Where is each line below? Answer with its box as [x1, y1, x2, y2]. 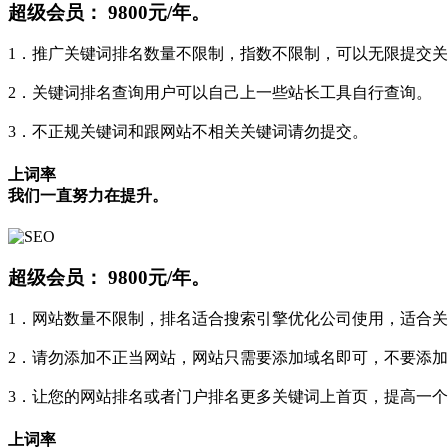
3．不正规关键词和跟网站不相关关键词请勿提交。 [8, 123, 368, 141]
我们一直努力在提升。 [8, 186, 168, 204]
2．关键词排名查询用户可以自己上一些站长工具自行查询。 [8, 84, 432, 102]
